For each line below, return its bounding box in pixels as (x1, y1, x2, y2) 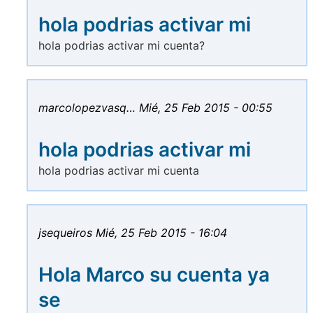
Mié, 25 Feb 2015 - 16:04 (96, 226, 227, 240)
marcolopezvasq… (38, 101, 136, 115)
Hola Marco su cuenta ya (38, 263, 270, 287)
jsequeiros (38, 226, 92, 240)
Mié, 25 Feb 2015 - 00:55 (139, 101, 272, 115)
